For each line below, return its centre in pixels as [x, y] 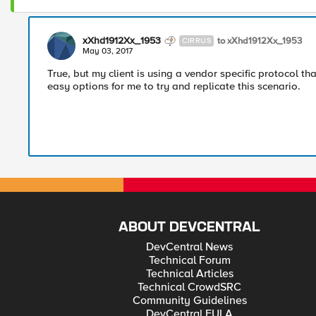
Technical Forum [189, 260]
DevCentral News [190, 247]
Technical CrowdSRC [190, 287]
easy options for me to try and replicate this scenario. [174, 86]
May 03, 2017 [108, 51]
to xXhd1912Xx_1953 [260, 41]
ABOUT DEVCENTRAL [190, 227]
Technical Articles [189, 274]
